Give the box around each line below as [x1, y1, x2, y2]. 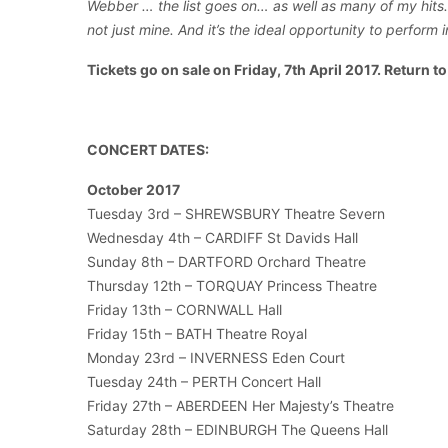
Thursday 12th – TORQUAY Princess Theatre [87, 277, 377, 295]
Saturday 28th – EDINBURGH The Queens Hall [87, 421, 388, 439]
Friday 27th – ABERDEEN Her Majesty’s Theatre [87, 397, 394, 415]
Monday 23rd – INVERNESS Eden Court [87, 349, 345, 367]
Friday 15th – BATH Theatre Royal [87, 325, 307, 343]
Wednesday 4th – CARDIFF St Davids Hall [87, 229, 358, 247]
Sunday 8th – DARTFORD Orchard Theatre [87, 253, 366, 271]
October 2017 [87, 181, 180, 199]
